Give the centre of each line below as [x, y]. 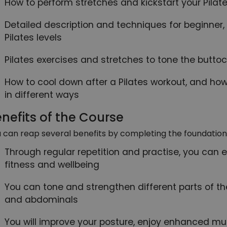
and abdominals [41, 199]
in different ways [42, 94]
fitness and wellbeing [52, 164]
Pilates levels [33, 37]
